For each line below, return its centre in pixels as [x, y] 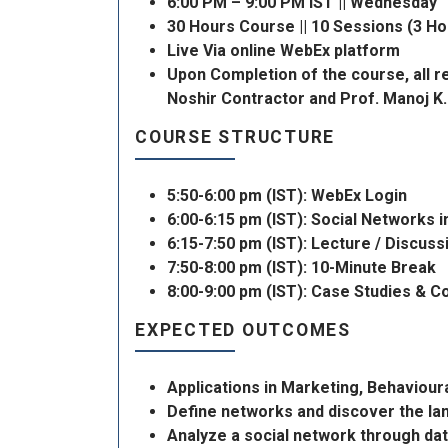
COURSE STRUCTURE [235, 137]
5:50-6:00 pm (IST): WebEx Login [287, 195]
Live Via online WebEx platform [283, 51]
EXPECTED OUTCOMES [243, 329]
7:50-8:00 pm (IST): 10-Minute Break [301, 267]
